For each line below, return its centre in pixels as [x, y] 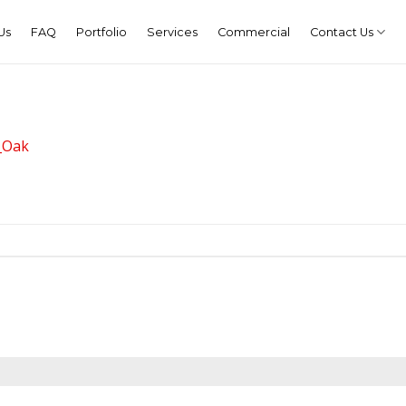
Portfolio [101, 32]
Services [172, 32]
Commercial [253, 32]
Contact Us [341, 32]
